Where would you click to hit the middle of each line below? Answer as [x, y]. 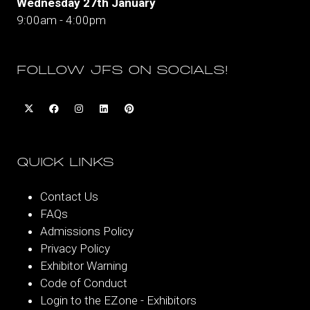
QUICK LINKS [65, 163]
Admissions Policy [87, 231]
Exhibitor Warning [84, 266]
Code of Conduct [84, 283]
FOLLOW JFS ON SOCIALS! [122, 71]
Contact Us [70, 197]
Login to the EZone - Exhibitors [119, 300]
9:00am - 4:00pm [61, 20]
